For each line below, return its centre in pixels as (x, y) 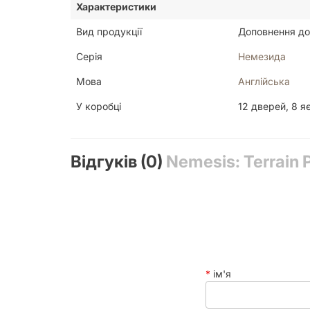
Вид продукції (109, 31)
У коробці (99, 106)
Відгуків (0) (118, 161)
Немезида (262, 56)
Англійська (264, 81)
